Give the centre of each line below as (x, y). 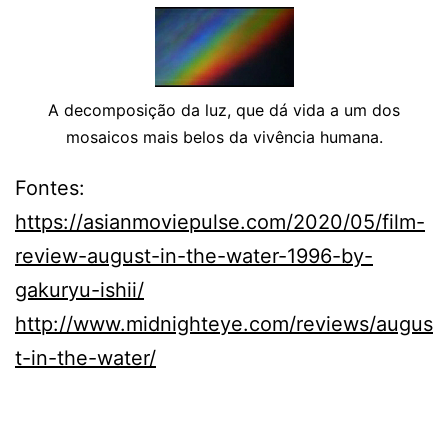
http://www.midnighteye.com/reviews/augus (224, 323)
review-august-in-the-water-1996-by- (194, 255)
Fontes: (50, 187)
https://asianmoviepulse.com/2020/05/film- (220, 221)
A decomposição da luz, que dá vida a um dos (224, 109)
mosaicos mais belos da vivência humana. (224, 136)
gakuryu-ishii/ (79, 289)
